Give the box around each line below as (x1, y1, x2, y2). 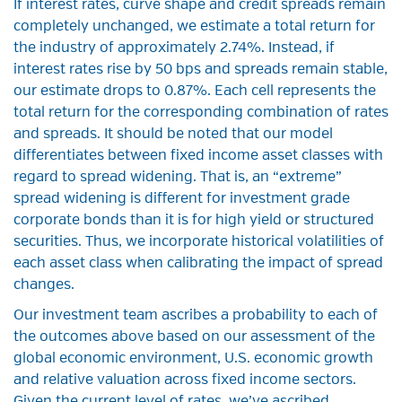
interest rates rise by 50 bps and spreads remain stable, (13, 63, 388, 78)
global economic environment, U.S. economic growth (13, 352, 373, 367)
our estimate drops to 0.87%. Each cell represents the (13, 84, 376, 100)
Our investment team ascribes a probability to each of (13, 309, 378, 324)
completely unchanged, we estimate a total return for (13, 20, 375, 35)
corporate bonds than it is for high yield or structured (13, 214, 374, 229)
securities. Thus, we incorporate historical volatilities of (13, 235, 384, 250)
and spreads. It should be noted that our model (13, 127, 333, 143)
